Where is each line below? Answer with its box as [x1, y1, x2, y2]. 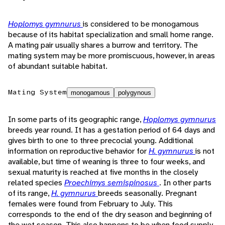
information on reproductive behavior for [8, 146, 149, 157]
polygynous [118, 89, 151, 97]
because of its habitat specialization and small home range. [8, 29, 213, 40]
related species [8, 177, 64, 188]
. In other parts [159, 177, 211, 188]
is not [195, 146, 214, 157]
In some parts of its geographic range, [8, 114, 143, 125]
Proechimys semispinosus [64, 177, 159, 188]
